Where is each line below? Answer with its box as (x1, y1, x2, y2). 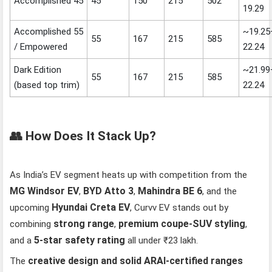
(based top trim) (14, 80, 80, 91)
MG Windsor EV (10, 185, 80, 197)
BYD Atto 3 (83, 185, 134, 197)
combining (10, 218, 54, 229)
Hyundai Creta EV (52, 201, 131, 213)
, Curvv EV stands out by (130, 202, 229, 213)
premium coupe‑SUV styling (118, 217, 246, 229)
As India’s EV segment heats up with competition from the (10, 169, 248, 180)
